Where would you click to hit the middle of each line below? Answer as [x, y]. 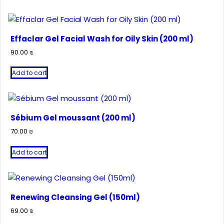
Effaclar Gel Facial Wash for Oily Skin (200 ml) [102, 39]
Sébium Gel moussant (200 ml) [73, 118]
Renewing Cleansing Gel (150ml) [75, 197]
